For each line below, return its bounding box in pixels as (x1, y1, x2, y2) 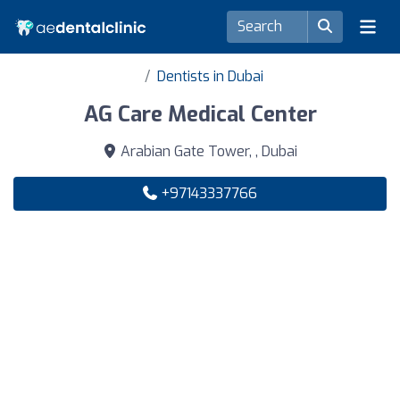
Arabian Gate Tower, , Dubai (117, 142, 297, 161)
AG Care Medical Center (83, 100, 317, 129)
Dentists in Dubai (156, 67, 263, 86)
